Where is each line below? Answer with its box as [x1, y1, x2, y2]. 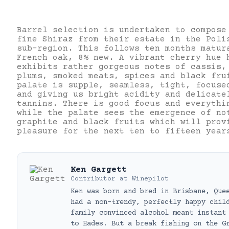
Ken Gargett [71, 165, 127, 175]
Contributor [71, 175, 116, 183]
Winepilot [132, 175, 169, 183]
